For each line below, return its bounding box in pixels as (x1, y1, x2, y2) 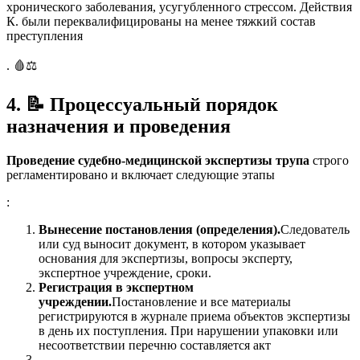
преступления (6, 29, 83, 43)
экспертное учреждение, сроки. (39, 266, 211, 280)
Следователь (280, 223, 350, 237)
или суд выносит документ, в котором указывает (39, 237, 305, 252)
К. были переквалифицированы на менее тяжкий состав (6, 14, 316, 29)
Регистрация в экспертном (39, 280, 194, 295)
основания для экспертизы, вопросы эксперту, (39, 252, 292, 266)
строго (309, 153, 349, 168)
